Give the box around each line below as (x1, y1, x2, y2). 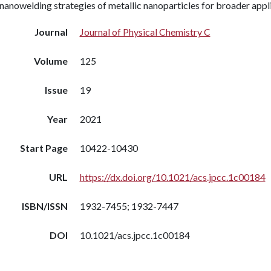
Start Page (19, 142, 68, 154)
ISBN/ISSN (21, 200, 68, 212)
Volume (33, 55, 68, 67)
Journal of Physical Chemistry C (79, 26, 211, 38)
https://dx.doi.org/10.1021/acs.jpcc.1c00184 (79, 171, 266, 183)
